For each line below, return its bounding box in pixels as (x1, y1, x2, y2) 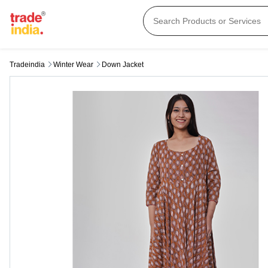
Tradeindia (10, 60, 45, 69)
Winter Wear (53, 60, 93, 69)
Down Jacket (102, 60, 144, 69)
